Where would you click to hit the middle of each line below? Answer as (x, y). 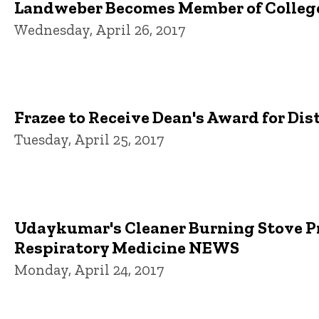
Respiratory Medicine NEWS (127, 247)
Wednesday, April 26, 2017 (100, 29)
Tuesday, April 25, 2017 (89, 140)
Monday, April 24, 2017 (89, 269)
